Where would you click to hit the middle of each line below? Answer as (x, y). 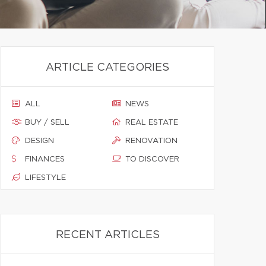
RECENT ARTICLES (107, 235)
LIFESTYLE (45, 178)
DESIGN (39, 141)
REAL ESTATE (152, 123)
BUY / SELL (47, 123)
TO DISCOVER (152, 159)
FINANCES (45, 159)
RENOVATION (151, 141)
